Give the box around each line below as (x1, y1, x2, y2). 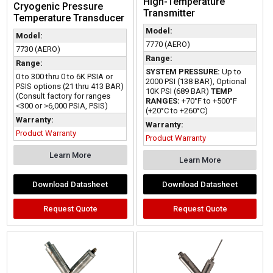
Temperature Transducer (13, 12, 125, 24)
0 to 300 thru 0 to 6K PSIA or (16, 72, 113, 82)
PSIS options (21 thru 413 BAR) (16, 82, 124, 91)
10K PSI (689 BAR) (145, 87, 211, 96)
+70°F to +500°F (179, 96, 237, 106)
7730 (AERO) (16, 44, 61, 54)
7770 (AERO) (145, 40, 190, 49)
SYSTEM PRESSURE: (145, 67, 220, 77)
